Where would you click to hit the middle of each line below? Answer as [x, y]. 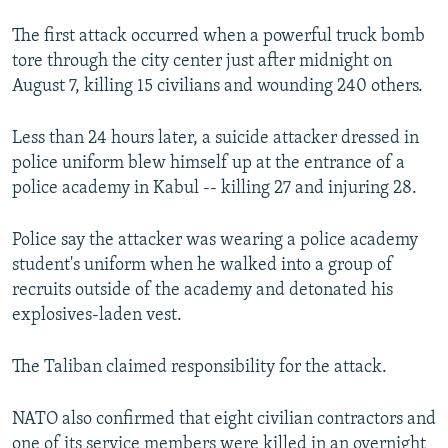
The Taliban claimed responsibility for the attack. [199, 368]
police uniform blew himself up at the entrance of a [208, 164]
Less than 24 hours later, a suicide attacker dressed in [215, 139]
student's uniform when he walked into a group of [202, 266]
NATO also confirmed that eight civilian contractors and [224, 420]
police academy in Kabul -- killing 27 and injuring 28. [214, 189]
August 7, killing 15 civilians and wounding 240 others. [217, 87]
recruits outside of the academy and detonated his [202, 291]
